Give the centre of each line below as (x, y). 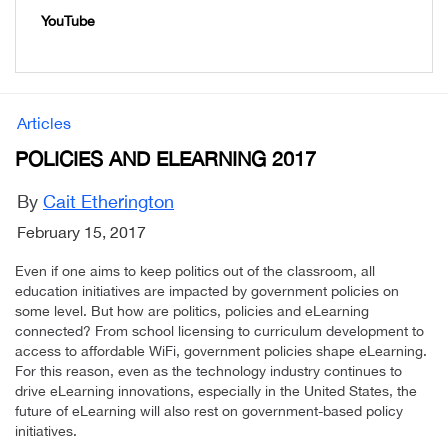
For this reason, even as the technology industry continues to (208, 371)
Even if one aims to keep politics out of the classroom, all (195, 271)
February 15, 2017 (81, 232)
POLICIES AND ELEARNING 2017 (165, 159)
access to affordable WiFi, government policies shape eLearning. (221, 351)
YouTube (68, 21)
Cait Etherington (108, 202)
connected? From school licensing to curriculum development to (219, 331)
